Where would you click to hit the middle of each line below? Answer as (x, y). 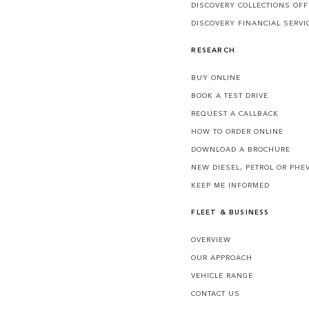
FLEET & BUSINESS (230, 212)
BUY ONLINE (216, 78)
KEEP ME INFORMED (231, 185)
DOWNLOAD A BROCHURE (241, 149)
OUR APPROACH (222, 258)
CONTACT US (216, 293)
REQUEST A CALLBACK (235, 113)
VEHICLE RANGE (222, 276)
